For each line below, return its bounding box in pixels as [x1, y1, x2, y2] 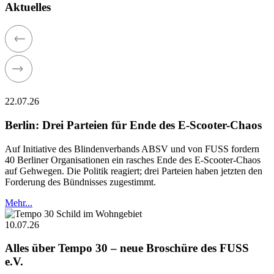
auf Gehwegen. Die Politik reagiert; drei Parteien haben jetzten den [5, 165, 262, 176]
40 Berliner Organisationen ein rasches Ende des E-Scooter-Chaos [5, 154, 261, 165]
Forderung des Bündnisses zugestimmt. [5, 176, 156, 187]
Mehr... [5, 197, 32, 208]
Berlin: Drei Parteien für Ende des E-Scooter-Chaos [5, 118, 262, 131]
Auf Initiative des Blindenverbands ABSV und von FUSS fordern [5, 143, 259, 154]
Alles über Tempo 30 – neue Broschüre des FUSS [5, 242, 249, 255]
